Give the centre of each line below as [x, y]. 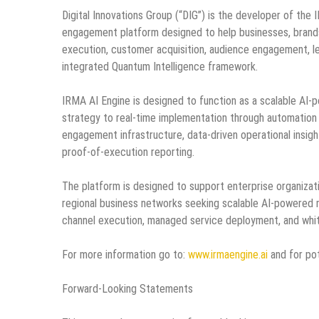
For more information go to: [125, 254]
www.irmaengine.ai [228, 254]
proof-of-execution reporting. [128, 152]
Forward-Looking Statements [127, 288]
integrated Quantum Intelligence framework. [160, 66]
